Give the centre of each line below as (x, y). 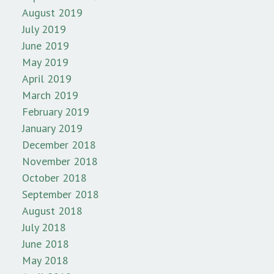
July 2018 (44, 227)
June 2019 (46, 45)
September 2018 (61, 194)
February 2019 (56, 111)
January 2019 (52, 128)
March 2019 (50, 95)
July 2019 (44, 29)
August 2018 (52, 210)
